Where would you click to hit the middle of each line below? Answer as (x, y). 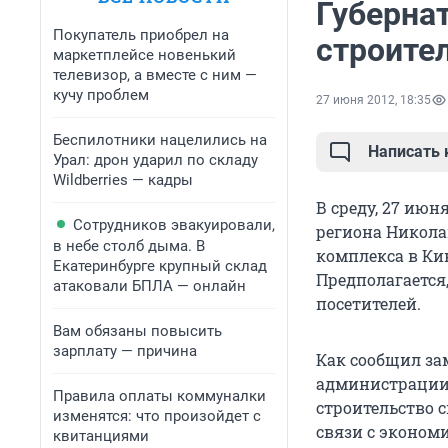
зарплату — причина (125, 351)
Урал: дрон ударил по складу (155, 160)
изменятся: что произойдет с (157, 416)
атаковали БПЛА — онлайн (149, 286)
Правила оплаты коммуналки (159, 396)
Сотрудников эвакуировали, (174, 225)
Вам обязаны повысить (137, 331)
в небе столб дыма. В (129, 246)
